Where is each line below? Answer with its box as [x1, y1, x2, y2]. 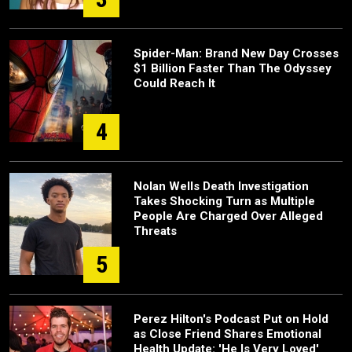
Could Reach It [134, 76, 215, 91]
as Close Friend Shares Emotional [134, 327, 321, 342]
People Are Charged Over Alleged [134, 209, 323, 224]
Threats [134, 224, 177, 239]
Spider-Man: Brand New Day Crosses [134, 46, 339, 61]
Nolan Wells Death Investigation [134, 179, 309, 194]
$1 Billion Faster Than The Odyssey [134, 61, 332, 76]
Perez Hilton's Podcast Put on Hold [134, 312, 328, 327]
